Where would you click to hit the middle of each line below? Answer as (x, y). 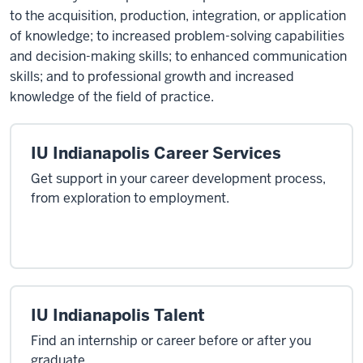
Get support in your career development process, (178, 179)
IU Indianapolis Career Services (156, 153)
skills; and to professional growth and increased (152, 77)
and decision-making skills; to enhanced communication (178, 56)
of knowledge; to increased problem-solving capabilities (177, 36)
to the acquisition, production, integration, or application (178, 16)
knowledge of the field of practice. (112, 97)
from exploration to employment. (130, 198)
